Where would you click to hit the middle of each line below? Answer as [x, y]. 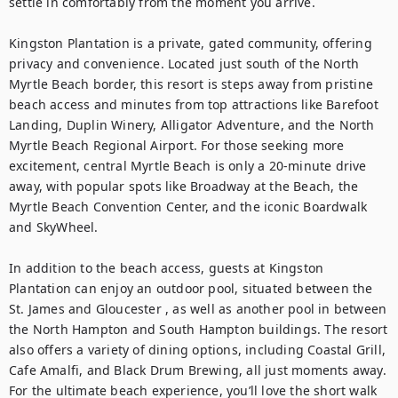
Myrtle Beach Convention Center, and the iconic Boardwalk [188, 207]
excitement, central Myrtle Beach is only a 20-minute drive [188, 166]
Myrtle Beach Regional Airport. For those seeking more [177, 145]
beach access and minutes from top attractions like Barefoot [194, 104]
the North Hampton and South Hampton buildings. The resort [199, 329]
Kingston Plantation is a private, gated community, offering [191, 43]
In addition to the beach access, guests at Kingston [167, 268]
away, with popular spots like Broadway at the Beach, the [184, 186]
